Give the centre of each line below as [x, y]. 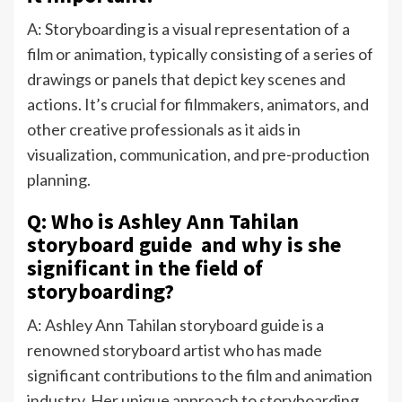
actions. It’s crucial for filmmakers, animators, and [198, 105]
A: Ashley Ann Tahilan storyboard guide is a [175, 325]
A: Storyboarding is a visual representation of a [188, 29]
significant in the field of [145, 268]
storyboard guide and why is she [184, 245]
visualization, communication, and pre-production [198, 155]
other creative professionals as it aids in [164, 130]
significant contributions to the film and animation [200, 376]
